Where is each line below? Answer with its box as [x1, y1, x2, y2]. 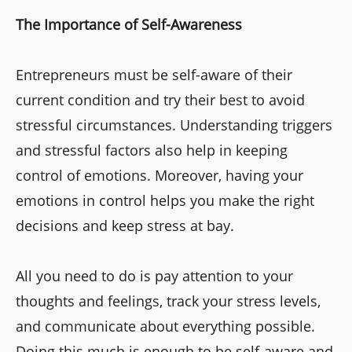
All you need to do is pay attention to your [16, 266, 293, 285]
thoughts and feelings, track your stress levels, [16, 291, 321, 310]
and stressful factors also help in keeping [16, 140, 288, 159]
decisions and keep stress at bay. [16, 215, 234, 235]
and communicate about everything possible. [16, 316, 315, 335]
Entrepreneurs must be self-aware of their [16, 64, 292, 84]
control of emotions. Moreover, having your [16, 165, 303, 185]
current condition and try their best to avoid [16, 90, 305, 109]
